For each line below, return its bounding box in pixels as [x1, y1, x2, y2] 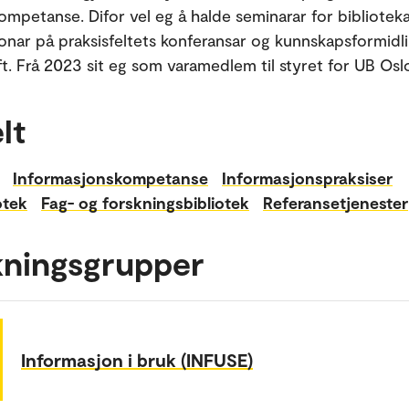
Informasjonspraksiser [222, 167, 393, 188]
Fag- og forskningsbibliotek [41, 192, 249, 213]
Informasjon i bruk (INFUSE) [21, 348, 253, 371]
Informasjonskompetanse [13, 167, 208, 188]
